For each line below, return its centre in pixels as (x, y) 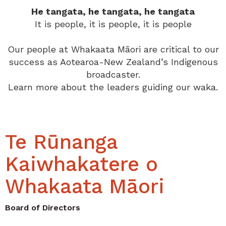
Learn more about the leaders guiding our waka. (113, 87)
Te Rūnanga (61, 142)
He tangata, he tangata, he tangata (113, 11)
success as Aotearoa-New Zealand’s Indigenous (113, 62)
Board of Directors (43, 208)
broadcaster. (113, 74)
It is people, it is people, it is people (113, 24)
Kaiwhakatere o (81, 164)
